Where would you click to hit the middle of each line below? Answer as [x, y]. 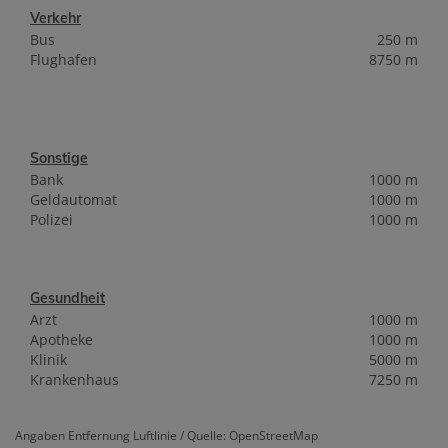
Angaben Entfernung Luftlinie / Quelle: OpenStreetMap [166, 435]
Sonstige [59, 158]
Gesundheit [67, 298]
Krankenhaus [74, 380]
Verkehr [55, 18]
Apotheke [61, 340]
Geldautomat [73, 200]
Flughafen [63, 60]
